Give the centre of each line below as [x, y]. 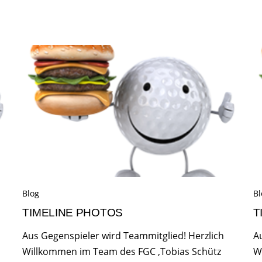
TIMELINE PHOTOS [73, 213]
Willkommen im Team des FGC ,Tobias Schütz [122, 252]
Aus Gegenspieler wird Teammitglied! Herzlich [123, 236]
